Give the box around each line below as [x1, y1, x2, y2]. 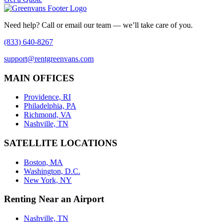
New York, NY [24, 175, 72, 184]
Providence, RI [24, 93, 71, 102]
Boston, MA [24, 158, 63, 166]
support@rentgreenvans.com [4, 54, 94, 63]
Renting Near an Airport [4, 194, 104, 205]
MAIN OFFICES [4, 72, 74, 83]
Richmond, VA [24, 111, 71, 119]
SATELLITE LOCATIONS [4, 137, 117, 148]
